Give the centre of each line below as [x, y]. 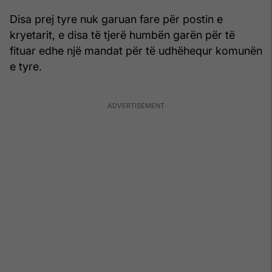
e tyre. [26, 66]
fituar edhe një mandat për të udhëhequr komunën [136, 50]
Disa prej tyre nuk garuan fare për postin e [116, 19]
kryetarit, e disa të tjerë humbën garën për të [122, 35]
